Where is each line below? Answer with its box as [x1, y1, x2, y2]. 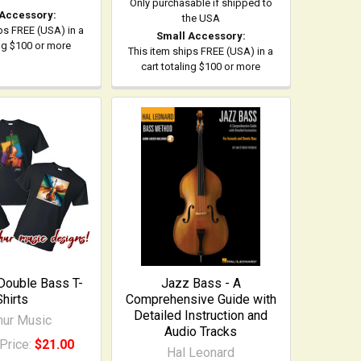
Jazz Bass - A [160, 276, 241, 292]
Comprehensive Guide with [125, 292, 276, 308]
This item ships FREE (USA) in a [128, 44, 274, 57]
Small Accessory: [156, 29, 246, 42]
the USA [181, 11, 220, 24]
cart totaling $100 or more [141, 60, 261, 73]
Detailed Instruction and [134, 308, 268, 324]
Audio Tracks [164, 324, 238, 340]
